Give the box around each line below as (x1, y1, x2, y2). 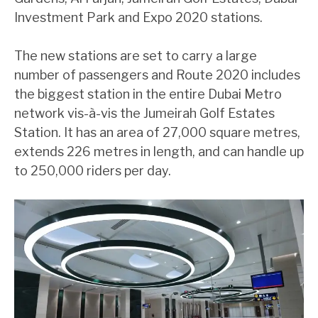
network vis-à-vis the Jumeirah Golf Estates (14, 105, 275, 121)
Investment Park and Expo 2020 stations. (14, 9, 263, 25)
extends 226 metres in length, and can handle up (14, 143, 304, 159)
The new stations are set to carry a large (14, 48, 257, 63)
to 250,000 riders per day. (14, 163, 171, 178)
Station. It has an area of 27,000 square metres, (14, 124, 300, 140)
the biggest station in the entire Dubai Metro (14, 86, 282, 102)
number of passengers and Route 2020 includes (14, 67, 300, 82)
